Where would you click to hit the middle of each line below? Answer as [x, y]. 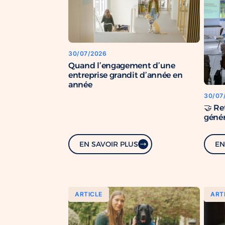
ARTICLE [89, 194]
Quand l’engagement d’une [122, 65]
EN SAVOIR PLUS [109, 144]
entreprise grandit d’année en [126, 75]
